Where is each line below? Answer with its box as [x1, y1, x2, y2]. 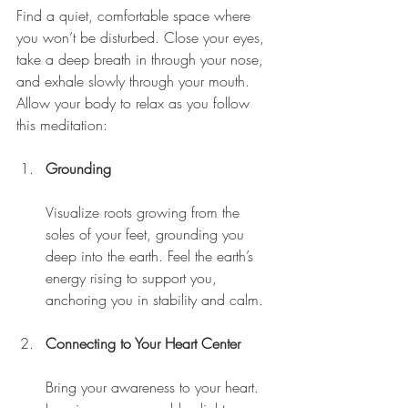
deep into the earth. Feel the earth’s [46, 245, 258, 266]
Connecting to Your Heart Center [46, 332, 240, 353]
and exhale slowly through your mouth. [16, 70, 254, 91]
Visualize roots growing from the [46, 201, 244, 222]
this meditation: [16, 114, 107, 135]
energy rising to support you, [46, 267, 221, 288]
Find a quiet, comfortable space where [16, 5, 255, 25]
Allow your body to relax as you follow [16, 92, 254, 113]
